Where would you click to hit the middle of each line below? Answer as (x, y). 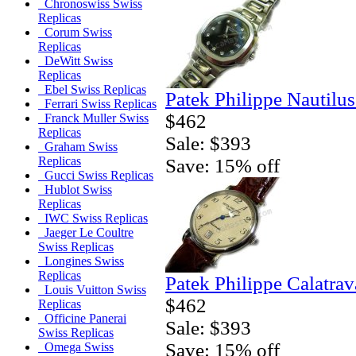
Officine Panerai (82, 319)
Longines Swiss (81, 261)
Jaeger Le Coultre (86, 233)
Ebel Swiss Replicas (92, 90)
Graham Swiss (78, 147)
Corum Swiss (75, 33)
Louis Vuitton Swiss (92, 290)
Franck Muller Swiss (93, 118)
